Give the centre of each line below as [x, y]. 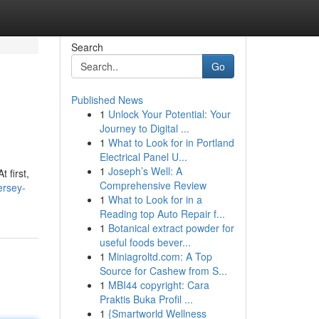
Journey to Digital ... [144, 128]
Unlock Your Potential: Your [169, 114]
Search [87, 47]
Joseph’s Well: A [145, 171]
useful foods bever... [145, 242]
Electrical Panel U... [143, 157]
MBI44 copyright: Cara [158, 285]
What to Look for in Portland [171, 142]
